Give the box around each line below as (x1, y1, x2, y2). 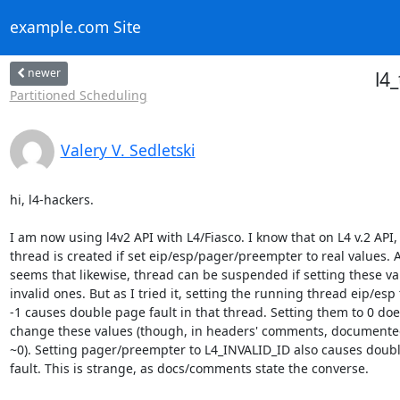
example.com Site (9, 16, 141, 38)
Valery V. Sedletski (60, 138, 196, 161)
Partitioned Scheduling (9, 86, 147, 104)
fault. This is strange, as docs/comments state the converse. (9, 359, 369, 377)
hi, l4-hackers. (9, 190, 94, 208)
